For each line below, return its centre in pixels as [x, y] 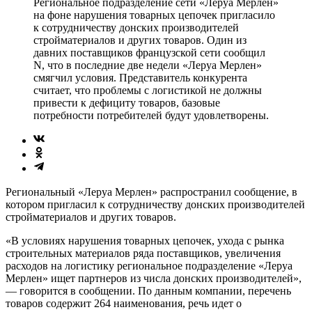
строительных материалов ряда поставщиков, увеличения [143, 253]
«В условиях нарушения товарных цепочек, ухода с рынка [145, 240]
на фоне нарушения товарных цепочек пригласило [154, 15]
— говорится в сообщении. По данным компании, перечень [148, 290]
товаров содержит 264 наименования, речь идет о [124, 303]
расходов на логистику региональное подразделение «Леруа [149, 265]
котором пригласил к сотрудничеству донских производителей [155, 204]
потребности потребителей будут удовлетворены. [151, 115]
